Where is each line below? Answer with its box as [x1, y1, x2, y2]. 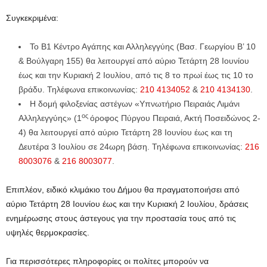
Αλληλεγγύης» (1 [18, 113, 82, 123]
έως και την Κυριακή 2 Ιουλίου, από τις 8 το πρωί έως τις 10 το [18, 70, 253, 80]
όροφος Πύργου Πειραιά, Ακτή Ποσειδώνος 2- [90, 113, 260, 123]
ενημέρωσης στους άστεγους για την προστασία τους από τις [6, 213, 236, 223]
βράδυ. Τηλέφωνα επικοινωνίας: [18, 85, 140, 94]
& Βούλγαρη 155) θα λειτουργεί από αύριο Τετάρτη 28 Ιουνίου [18, 56, 249, 66]
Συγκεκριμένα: [6, 13, 58, 23]
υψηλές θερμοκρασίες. [6, 228, 89, 237]
